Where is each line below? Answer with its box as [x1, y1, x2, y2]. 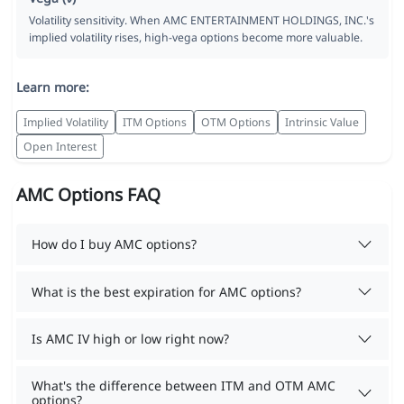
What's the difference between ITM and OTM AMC [32, 376, 335, 394]
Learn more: [15, 78, 89, 96]
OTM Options [200, 114, 271, 130]
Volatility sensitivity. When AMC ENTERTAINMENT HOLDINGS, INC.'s [28, 13, 374, 29]
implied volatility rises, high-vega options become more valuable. [28, 30, 363, 46]
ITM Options [122, 114, 187, 130]
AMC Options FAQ [15, 182, 161, 207]
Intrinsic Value [284, 114, 359, 130]
